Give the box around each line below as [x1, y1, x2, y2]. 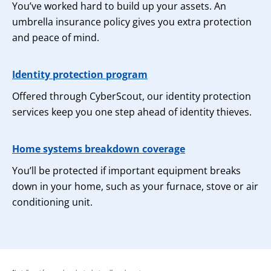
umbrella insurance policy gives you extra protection [12, 15, 252, 28]
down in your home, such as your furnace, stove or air [12, 180, 258, 193]
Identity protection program [12, 68, 148, 81]
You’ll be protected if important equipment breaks [12, 164, 241, 177]
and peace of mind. [12, 31, 99, 44]
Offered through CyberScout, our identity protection [12, 90, 251, 103]
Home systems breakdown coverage [12, 142, 185, 155]
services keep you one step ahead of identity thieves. [12, 105, 252, 119]
